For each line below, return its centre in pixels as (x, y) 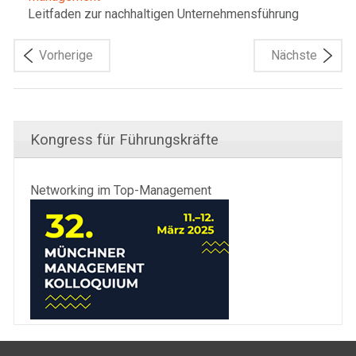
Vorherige (66, 56)
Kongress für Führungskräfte (124, 140)
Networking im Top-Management (121, 191)
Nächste (294, 56)
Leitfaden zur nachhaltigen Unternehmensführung (163, 14)
